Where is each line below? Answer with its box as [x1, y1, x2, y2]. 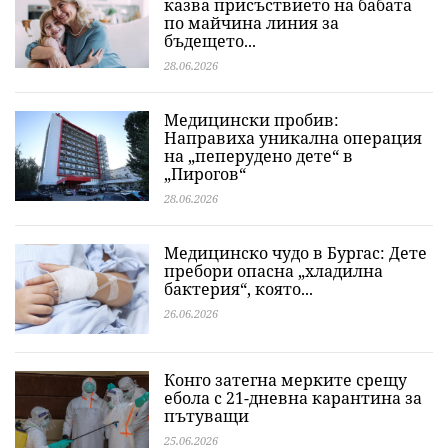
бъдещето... [164, 30, 256, 52]
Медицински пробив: [164, 109, 339, 131]
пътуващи [164, 405, 249, 427]
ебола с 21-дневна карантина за [164, 387, 422, 409]
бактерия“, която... [164, 278, 313, 300]
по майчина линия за [164, 12, 339, 34]
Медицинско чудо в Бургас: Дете [164, 242, 427, 264]
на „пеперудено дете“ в [164, 145, 353, 167]
